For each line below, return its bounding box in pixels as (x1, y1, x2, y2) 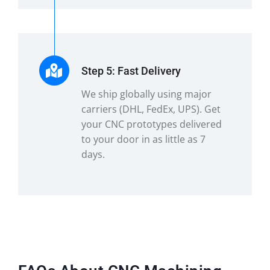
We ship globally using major (81, 87, 212, 101)
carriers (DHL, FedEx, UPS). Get (81, 102, 221, 116)
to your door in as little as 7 (81, 132, 206, 146)
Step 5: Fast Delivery (81, 64, 181, 77)
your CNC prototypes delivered (81, 117, 222, 131)
